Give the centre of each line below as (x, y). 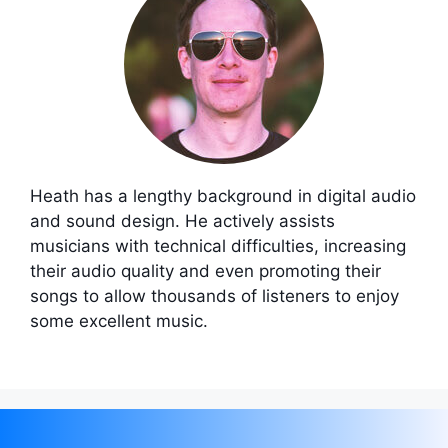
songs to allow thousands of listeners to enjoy (214, 295)
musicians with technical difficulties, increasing (218, 245)
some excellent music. (119, 320)
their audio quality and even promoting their (205, 270)
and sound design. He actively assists (182, 220)
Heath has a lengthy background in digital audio (223, 195)
